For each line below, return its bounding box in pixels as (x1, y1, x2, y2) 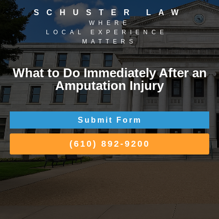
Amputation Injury (55, 78, 164, 93)
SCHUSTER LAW (33, 8, 186, 17)
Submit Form (77, 116, 142, 125)
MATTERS (82, 38, 137, 45)
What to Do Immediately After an (12, 65, 207, 80)
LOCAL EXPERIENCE (46, 28, 173, 36)
